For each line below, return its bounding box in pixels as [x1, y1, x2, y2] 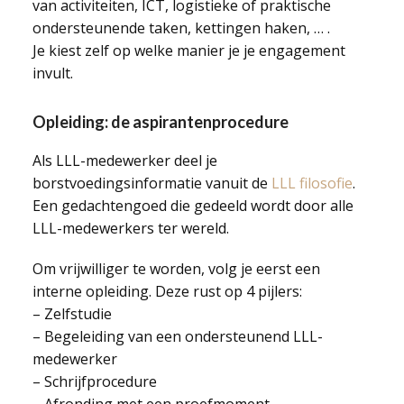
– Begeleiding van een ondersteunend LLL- [32, 326, 323, 346]
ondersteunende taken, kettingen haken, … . [32, 18, 330, 38]
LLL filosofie [271, 173, 353, 193]
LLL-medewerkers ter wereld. [32, 218, 229, 238]
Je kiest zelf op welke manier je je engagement [32, 41, 345, 60]
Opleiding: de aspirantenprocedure [32, 112, 289, 132]
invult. [32, 63, 73, 83]
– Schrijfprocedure [32, 372, 157, 391]
